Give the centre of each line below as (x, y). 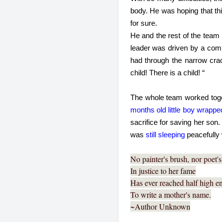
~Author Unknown (160, 206)
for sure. (143, 23)
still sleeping (165, 135)
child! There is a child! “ (167, 73)
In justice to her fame (163, 171)
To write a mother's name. (170, 194)
